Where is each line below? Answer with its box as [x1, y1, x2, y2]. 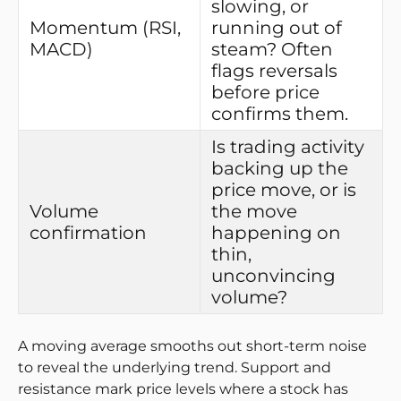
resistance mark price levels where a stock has [18, 380, 348, 397]
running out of [211, 16, 342, 38]
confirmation [30, 221, 147, 243]
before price [211, 81, 320, 103]
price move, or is [211, 178, 356, 200]
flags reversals [211, 59, 337, 81]
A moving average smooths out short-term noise [18, 337, 367, 354]
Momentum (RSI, [30, 16, 181, 38]
